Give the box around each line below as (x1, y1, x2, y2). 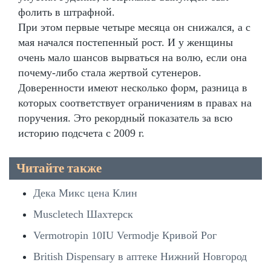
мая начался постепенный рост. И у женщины (18, 36, 233, 48)
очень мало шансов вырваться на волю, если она (18, 51, 247, 64)
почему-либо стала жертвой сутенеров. (18, 66, 201, 79)
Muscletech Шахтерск (33, 207, 133, 220)
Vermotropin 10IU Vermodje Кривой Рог (33, 229, 217, 241)
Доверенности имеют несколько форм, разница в (18, 81, 247, 94)
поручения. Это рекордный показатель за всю (18, 111, 232, 124)
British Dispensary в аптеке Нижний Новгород (33, 250, 247, 263)
